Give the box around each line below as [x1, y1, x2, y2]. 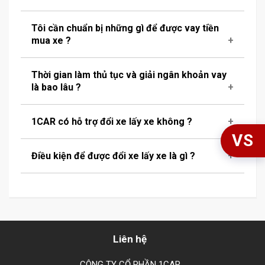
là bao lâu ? [31, 82, 81, 93]
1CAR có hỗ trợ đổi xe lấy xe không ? [31, 116, 192, 127]
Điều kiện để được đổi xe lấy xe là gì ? [31, 150, 195, 161]
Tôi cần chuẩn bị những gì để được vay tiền [31, 22, 219, 34]
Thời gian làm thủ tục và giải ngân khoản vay [31, 69, 227, 80]
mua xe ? [31, 35, 71, 46]
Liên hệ [113, 233, 147, 245]
